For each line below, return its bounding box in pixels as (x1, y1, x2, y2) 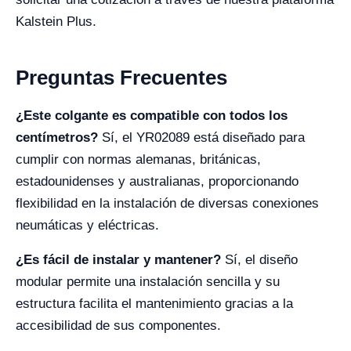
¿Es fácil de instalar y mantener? (16, 252, 221, 267)
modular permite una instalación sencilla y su (16, 274, 280, 289)
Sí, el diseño (221, 252, 298, 267)
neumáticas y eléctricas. (16, 218, 159, 233)
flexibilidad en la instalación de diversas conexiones (16, 196, 319, 211)
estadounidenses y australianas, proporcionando (16, 174, 299, 189)
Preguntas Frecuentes (16, 66, 227, 89)
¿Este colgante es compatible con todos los (16, 108, 288, 123)
